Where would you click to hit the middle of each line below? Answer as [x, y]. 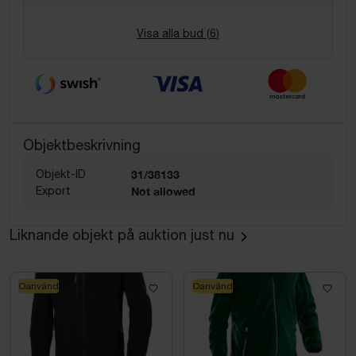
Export [53, 190]
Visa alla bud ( [173, 33]
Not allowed [163, 191]
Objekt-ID [61, 174]
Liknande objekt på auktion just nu [122, 235]
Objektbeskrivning [82, 145]
